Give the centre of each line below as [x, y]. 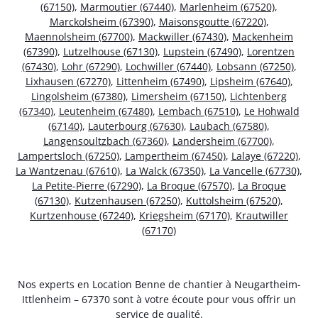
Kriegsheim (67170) [185, 216]
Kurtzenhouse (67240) [82, 216]
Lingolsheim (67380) [78, 97]
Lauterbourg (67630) [136, 126]
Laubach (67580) [228, 126]
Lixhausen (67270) [68, 82]
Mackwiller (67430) [182, 37]
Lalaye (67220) [264, 156]
